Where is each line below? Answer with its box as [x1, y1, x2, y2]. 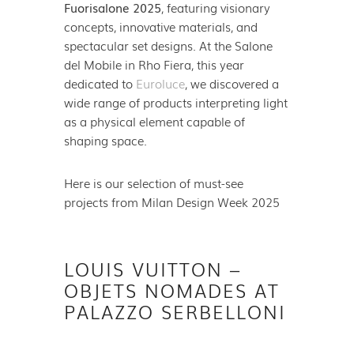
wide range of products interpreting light [63, 93, 288, 111]
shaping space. [63, 131, 147, 149]
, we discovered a [184, 74, 279, 92]
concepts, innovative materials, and [63, 17, 258, 36]
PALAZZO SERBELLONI [63, 298, 286, 326]
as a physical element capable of [63, 112, 245, 130]
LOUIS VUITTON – [63, 255, 241, 283]
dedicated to [63, 74, 136, 92]
